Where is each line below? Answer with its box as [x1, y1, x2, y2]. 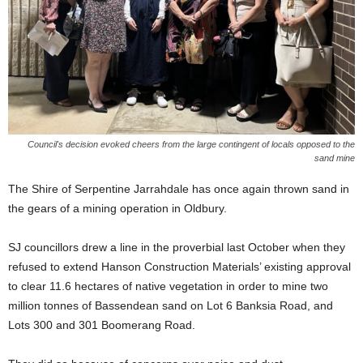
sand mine [314, 152, 355, 163]
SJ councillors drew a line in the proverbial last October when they [8, 240, 345, 254]
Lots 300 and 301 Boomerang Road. [8, 318, 195, 331]
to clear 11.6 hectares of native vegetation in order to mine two [8, 279, 328, 293]
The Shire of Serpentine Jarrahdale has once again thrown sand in [8, 181, 349, 195]
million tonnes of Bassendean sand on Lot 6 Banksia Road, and [8, 298, 333, 312]
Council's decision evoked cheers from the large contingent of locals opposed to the [28, 139, 355, 149]
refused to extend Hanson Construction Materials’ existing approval [8, 259, 351, 273]
